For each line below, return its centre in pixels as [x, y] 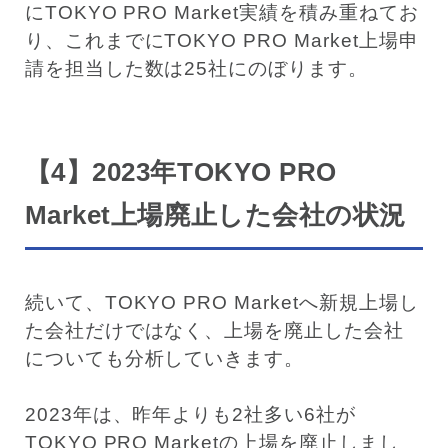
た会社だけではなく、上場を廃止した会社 [214, 331]
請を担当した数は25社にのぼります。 [196, 69]
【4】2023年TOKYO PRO [180, 171]
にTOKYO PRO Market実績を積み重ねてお [221, 13]
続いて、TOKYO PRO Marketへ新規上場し [221, 303]
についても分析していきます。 [164, 359]
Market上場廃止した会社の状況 [215, 214]
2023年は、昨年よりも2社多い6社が [190, 415]
